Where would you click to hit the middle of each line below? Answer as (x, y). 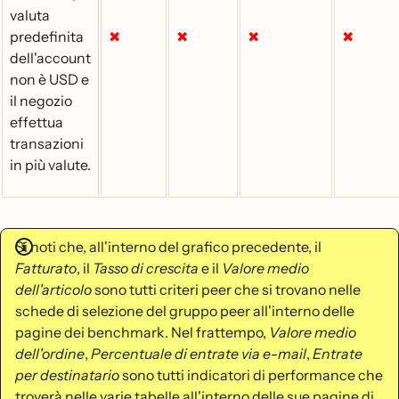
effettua (37, 122)
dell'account (50, 58)
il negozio (41, 101)
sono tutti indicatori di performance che (251, 375)
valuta (30, 15)
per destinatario (67, 375)
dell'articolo (53, 289)
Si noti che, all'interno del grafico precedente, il (168, 247)
